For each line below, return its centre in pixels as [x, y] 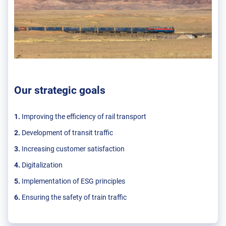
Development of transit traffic [67, 133]
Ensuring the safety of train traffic [73, 197]
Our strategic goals [60, 91]
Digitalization [43, 165]
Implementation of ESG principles [74, 181]
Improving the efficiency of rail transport [84, 117]
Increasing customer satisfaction [73, 149]
